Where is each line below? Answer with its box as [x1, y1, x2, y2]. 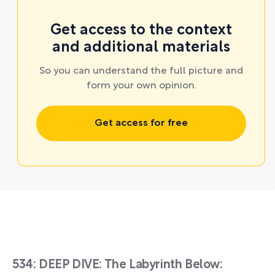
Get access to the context [50, 24, 232, 37]
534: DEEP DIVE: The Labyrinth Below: [12, 260, 223, 271]
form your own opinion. [86, 82, 196, 90]
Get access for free [95, 119, 188, 128]
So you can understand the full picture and [39, 67, 243, 76]
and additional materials [52, 41, 230, 55]
